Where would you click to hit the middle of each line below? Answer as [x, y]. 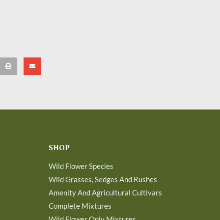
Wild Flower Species [81, 166]
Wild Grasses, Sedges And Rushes [103, 179]
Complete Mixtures [80, 206]
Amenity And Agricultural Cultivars [105, 192]
